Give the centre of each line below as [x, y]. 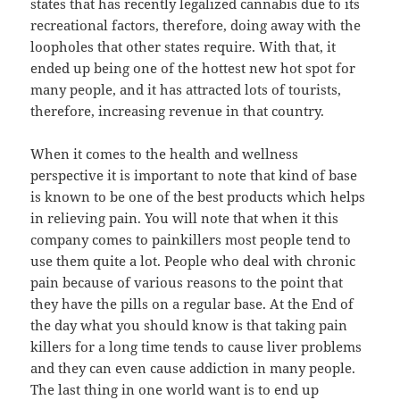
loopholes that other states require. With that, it [183, 47]
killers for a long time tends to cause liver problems [196, 347]
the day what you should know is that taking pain [189, 325]
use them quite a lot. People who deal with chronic [193, 261]
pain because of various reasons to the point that [187, 283]
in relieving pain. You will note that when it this [185, 218]
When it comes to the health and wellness [165, 154]
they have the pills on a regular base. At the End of [192, 304]
